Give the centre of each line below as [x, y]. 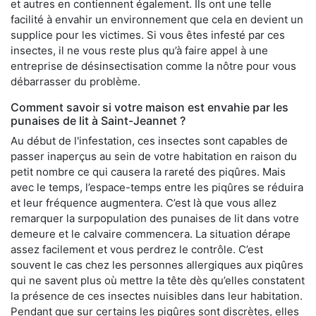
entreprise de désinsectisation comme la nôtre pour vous [153, 66]
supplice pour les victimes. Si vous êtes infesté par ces [148, 35]
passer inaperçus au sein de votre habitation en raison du [154, 157]
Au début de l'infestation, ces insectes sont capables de [149, 141]
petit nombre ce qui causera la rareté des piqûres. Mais [148, 172]
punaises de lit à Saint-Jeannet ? [98, 121]
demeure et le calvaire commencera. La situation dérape [151, 234]
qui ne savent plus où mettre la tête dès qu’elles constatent [158, 281]
